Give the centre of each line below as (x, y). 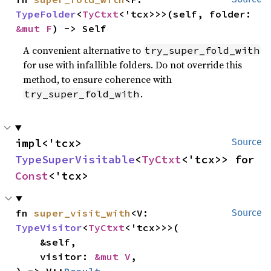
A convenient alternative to (83, 50)
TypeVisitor (49, 227)
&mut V (113, 256)
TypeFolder (46, 14)
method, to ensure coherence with (98, 79)
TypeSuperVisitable (75, 159)
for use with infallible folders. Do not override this (133, 65)
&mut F (34, 28)
